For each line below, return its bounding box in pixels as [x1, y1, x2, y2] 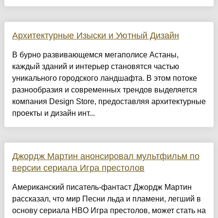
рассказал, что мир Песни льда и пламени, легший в [12, 195, 201, 203]
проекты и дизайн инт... [12, 109, 95, 118]
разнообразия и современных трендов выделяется [12, 86, 197, 94]
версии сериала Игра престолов [12, 163, 145, 173]
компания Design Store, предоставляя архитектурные [12, 97, 206, 106]
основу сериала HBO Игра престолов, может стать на [12, 206, 206, 215]
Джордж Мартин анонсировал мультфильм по [12, 151, 200, 162]
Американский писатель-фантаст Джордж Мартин [12, 183, 192, 192]
